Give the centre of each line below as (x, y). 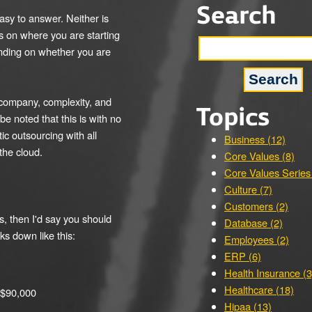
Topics (233, 118)
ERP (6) (243, 256)
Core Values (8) (259, 156)
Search (236, 17)
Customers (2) (256, 206)
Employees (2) (257, 239)
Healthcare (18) (259, 289)
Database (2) (253, 223)
